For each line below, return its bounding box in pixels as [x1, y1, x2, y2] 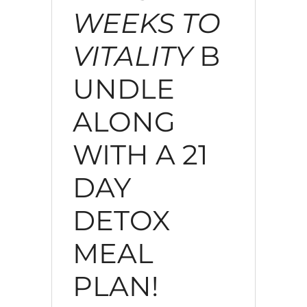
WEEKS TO [72, 5, 221, 40]
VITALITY [72, 38, 193, 73]
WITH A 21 [72, 137, 208, 171]
